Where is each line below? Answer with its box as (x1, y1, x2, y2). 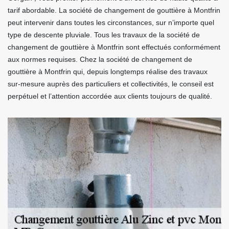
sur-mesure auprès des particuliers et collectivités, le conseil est (8, 80, 214, 88)
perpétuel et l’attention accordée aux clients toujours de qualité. (8, 92, 212, 100)
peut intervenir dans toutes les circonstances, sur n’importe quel (8, 18, 214, 27)
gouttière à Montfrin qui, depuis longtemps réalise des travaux (8, 67, 208, 76)
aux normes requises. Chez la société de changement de (8, 55, 192, 63)
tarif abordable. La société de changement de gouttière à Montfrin (8, 6, 220, 14)
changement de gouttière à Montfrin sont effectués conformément (8, 43, 220, 51)
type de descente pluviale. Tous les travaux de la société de (8, 31, 200, 39)
